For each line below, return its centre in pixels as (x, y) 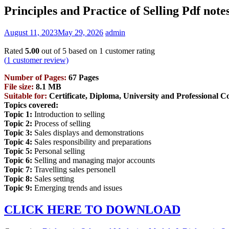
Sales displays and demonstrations (88, 132)
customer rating (129, 51)
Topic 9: (18, 188)
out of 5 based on (69, 51)
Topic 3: (18, 132)
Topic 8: (18, 178)
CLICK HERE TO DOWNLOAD (92, 209)
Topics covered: (31, 105)
